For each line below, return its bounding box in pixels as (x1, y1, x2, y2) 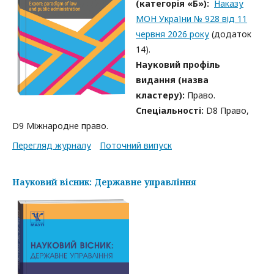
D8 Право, (204, 105, 250, 116)
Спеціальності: (136, 105, 204, 116)
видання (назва (136, 74, 209, 86)
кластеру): (136, 89, 185, 101)
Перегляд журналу (12, 139, 91, 151)
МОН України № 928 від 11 (136, 13, 248, 24)
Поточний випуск (100, 139, 172, 151)
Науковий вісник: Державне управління (12, 176, 196, 188)
